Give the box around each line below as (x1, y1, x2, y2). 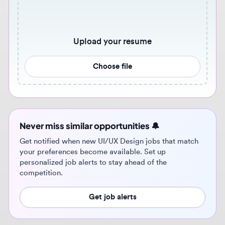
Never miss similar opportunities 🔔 (18, 72, 152, 82)
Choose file (88, 17, 126, 24)
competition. (18, 118, 60, 126)
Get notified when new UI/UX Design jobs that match (18, 88, 189, 96)
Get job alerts (84, 141, 130, 149)
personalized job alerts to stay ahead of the (18, 108, 159, 116)
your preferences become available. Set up (18, 98, 158, 106)
